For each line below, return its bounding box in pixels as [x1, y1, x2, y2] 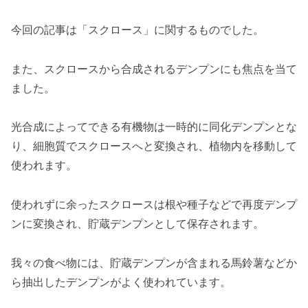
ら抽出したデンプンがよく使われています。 [11, 275, 231, 289]
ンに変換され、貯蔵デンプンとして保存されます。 [11, 217, 264, 231]
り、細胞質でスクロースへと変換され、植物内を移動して [11, 139, 297, 153]
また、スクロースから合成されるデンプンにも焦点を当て [11, 61, 297, 76]
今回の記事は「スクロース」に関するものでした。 [11, 22, 264, 36]
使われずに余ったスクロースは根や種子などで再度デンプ [11, 197, 297, 212]
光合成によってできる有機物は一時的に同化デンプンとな [11, 120, 297, 134]
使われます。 [11, 158, 77, 173]
